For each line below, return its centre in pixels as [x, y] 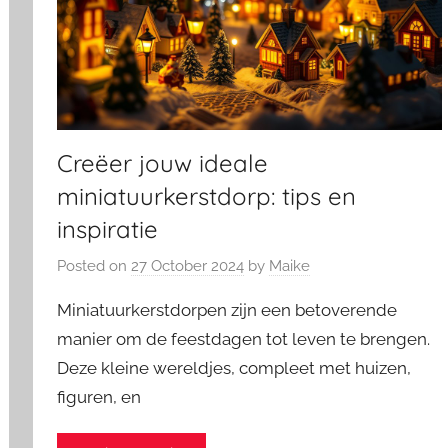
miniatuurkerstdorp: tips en [207, 195]
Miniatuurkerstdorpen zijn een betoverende [227, 310]
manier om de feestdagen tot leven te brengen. [244, 339]
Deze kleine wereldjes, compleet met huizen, [234, 368]
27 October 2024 [188, 266]
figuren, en [99, 397]
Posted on [94, 266]
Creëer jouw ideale [163, 162]
